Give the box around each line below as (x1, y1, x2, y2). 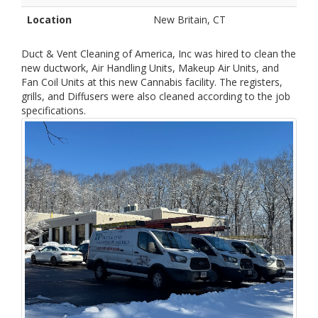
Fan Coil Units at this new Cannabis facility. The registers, (21, 75, 283, 89)
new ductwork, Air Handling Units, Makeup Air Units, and (21, 60, 279, 75)
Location (27, 12, 72, 26)
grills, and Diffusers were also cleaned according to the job (21, 89, 290, 103)
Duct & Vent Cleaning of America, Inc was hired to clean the (21, 46, 296, 60)
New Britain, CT (153, 12, 226, 26)
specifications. (21, 103, 86, 117)
